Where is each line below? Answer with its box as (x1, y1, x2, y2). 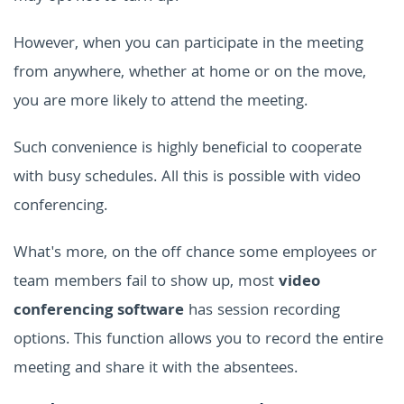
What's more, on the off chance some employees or (14, 240, 377, 267)
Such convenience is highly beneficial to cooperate (14, 135, 362, 162)
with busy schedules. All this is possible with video (14, 164, 361, 191)
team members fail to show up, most (14, 269, 279, 296)
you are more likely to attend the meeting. (14, 88, 308, 115)
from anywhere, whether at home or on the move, (14, 60, 366, 87)
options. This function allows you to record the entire (14, 326, 383, 353)
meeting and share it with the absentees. (14, 355, 298, 382)
